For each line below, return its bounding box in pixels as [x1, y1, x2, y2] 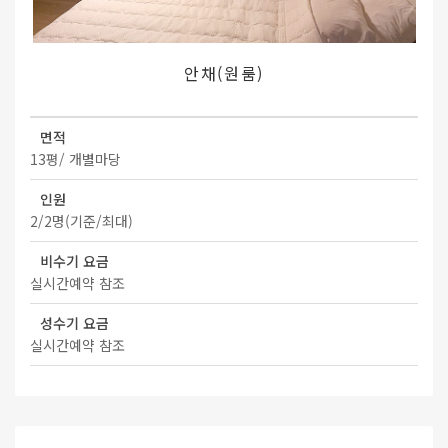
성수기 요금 [40, 313, 109, 334]
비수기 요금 [40, 251, 109, 272]
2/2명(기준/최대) [30, 211, 133, 232]
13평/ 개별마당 [30, 149, 121, 170]
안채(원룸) [184, 60, 264, 85]
